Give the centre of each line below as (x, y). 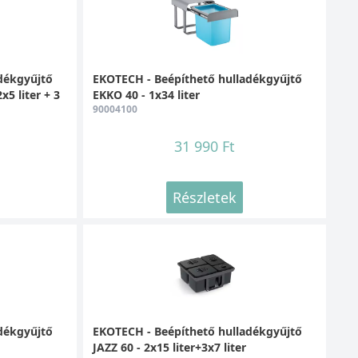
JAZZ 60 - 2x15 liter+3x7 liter (169, 347)
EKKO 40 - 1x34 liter (146, 94)
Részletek (204, 197)
